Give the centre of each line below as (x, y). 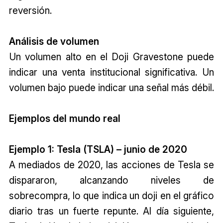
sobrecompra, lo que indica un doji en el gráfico (111, 195)
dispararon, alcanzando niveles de (111, 180)
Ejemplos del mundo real (64, 118)
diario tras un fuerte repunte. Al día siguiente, (111, 211)
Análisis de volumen (54, 41)
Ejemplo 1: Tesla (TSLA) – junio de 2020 (98, 149)
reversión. (30, 10)
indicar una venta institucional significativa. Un (111, 72)
